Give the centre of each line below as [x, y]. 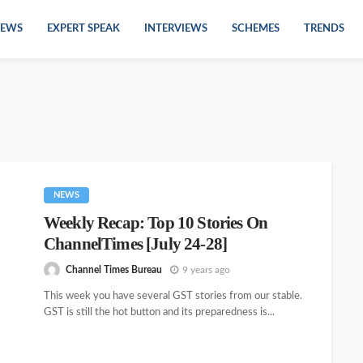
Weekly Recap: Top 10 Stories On [156, 223]
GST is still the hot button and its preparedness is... [159, 313]
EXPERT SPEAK [83, 29]
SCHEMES [256, 29]
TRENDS [324, 29]
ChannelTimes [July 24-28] [136, 244]
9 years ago [206, 269]
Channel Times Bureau [114, 269]
